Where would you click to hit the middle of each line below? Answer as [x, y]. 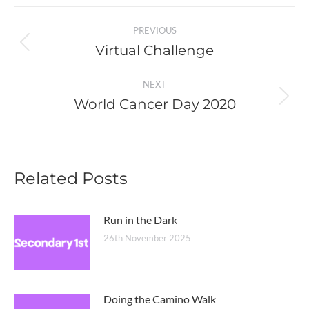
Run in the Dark [140, 219]
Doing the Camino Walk [160, 299]
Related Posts [71, 178]
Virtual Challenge [154, 50]
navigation [75, 51]
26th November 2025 [147, 238]
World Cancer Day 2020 [154, 104]
